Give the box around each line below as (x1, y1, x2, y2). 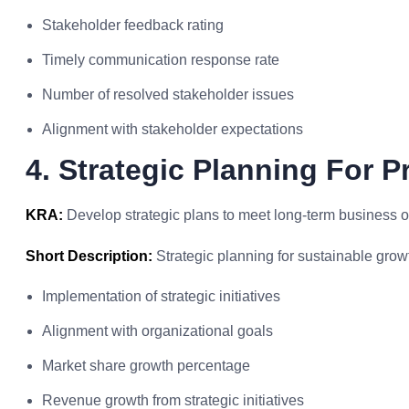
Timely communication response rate (42, 52, 279, 68)
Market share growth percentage (42, 358, 250, 373)
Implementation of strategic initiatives (42, 288, 280, 304)
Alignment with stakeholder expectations (42, 121, 303, 137)
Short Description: (26, 248, 152, 264)
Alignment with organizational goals (42, 323, 273, 339)
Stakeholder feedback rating (42, 17, 224, 33)
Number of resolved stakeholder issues (42, 87, 294, 102)
